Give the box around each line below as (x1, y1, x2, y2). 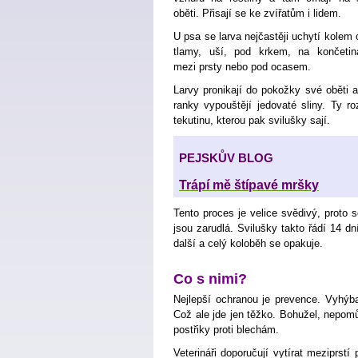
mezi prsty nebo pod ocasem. (173, 61, 311, 73)
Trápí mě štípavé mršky (179, 178, 319, 192)
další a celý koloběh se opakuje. (173, 237, 323, 249)
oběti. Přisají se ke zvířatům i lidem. (173, 7, 341, 19)
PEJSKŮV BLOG (179, 151, 273, 165)
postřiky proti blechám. (173, 324, 279, 336)
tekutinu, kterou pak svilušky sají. (173, 114, 330, 126)
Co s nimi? (173, 271, 247, 287)
